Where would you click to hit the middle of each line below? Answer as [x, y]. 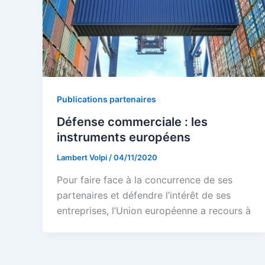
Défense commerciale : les [132, 122]
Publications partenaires [106, 99]
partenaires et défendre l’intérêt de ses [144, 195]
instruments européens [124, 137]
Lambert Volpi [83, 157]
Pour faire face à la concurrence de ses [145, 180]
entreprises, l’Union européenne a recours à [154, 210]
